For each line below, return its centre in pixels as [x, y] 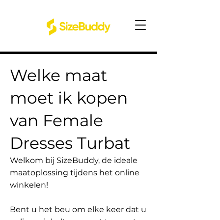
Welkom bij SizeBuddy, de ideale [74, 160]
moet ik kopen [69, 98]
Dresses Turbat [70, 143]
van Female [56, 120]
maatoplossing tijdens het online [75, 173]
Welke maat [58, 75]
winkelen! [29, 185]
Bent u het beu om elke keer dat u [78, 209]
